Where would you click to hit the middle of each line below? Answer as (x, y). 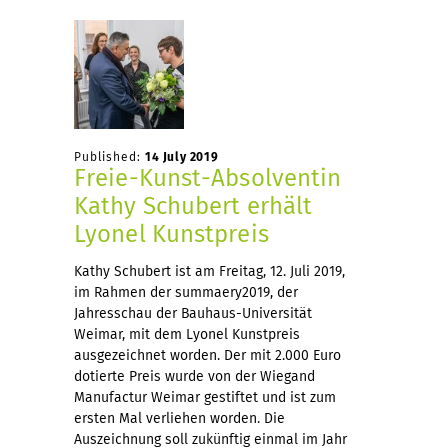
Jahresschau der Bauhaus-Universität (193, 313)
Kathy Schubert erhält (193, 205)
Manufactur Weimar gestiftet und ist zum (205, 397)
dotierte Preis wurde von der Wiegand (194, 376)
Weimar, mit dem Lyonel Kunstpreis (187, 334)
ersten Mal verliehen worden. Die (179, 418)
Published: (109, 156)
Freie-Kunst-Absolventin (208, 177)
